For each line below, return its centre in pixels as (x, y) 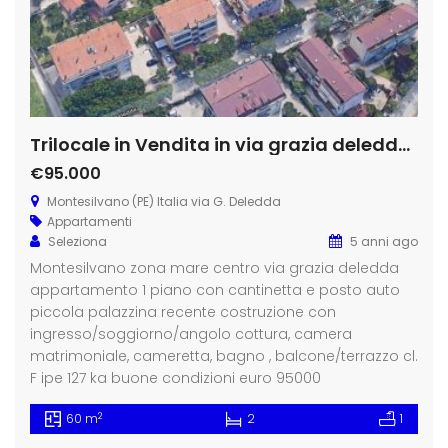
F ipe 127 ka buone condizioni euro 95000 (175, 378)
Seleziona (77, 242)
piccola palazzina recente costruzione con (183, 312)
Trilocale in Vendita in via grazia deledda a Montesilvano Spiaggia (404, 145)
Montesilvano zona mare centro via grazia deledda (214, 268)
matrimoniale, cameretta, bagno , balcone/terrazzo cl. (224, 356)
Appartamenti (89, 222)
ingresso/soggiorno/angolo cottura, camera (191, 334)
